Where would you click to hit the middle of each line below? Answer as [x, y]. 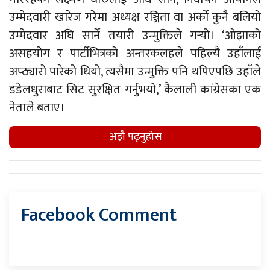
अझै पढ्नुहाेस [135, 137]
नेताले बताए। [37, 108]
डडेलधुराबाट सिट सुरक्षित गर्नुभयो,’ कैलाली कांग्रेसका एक [135, 89]
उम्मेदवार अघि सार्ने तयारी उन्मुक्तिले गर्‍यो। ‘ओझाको [135, 35]
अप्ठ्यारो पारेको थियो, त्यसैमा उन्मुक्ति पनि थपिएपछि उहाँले [135, 71]
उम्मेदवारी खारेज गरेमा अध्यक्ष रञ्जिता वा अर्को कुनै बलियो [135, 17]
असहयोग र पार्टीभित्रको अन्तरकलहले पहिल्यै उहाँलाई [135, 53]
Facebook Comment [99, 215]
